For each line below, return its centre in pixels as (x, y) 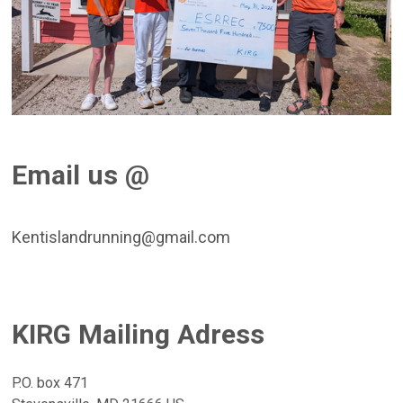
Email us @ (81, 175)
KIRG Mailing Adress (139, 334)
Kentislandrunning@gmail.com (121, 237)
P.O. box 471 (50, 382)
